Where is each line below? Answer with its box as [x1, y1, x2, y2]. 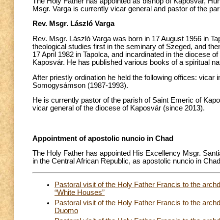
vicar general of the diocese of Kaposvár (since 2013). [32, 104, 205, 112]
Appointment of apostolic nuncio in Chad [32, 134, 173, 142]
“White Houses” [55, 188, 105, 196]
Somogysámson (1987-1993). [32, 81, 128, 89]
